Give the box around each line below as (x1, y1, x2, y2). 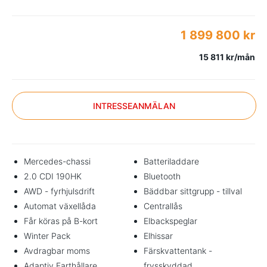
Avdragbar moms (24, 246, 90, 256)
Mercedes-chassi (24, 156, 91, 166)
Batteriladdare (144, 156, 199, 166)
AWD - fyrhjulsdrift (24, 186, 95, 196)
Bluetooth (144, 171, 181, 181)
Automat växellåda (24, 201, 96, 211)
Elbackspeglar (144, 216, 197, 226)
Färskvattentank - (144, 246, 212, 256)
